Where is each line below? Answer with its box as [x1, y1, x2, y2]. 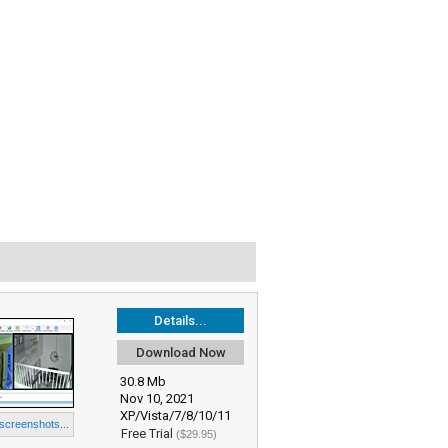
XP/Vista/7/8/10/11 [120, 408, 231, 423]
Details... [154, 313, 207, 328]
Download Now [135, 345, 226, 360]
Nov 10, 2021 [120, 391, 194, 406]
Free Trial [121, 426, 176, 441]
